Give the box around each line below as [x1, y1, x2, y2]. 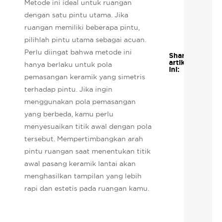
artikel [168, 58, 191, 67]
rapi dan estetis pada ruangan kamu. [24, 183, 150, 193]
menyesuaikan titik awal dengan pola [24, 121, 152, 131]
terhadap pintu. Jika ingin [24, 84, 113, 94]
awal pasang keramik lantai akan [24, 159, 136, 168]
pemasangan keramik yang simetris [24, 72, 146, 81]
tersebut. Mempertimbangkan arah [24, 134, 144, 143]
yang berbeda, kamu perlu [24, 109, 114, 118]
